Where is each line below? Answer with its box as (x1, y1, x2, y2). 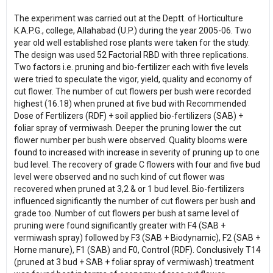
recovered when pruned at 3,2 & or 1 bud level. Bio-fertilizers (13, 184, 244, 194)
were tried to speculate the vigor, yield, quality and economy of (13, 74, 252, 85)
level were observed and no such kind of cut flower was (13, 172, 225, 182)
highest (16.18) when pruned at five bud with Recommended (13, 99, 246, 109)
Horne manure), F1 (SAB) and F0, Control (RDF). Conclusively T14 (13, 245, 261, 255)
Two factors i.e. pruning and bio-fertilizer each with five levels (13, 62, 249, 73)
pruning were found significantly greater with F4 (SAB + (13, 221, 225, 231)
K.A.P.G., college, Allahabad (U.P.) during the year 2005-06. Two (13, 26, 252, 36)
